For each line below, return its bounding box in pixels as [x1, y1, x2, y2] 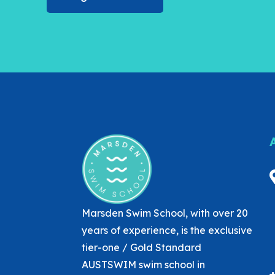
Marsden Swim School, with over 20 [81, 207, 248, 219]
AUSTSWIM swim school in [81, 258, 205, 271]
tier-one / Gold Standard [81, 241, 201, 254]
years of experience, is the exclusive [81, 224, 252, 236]
